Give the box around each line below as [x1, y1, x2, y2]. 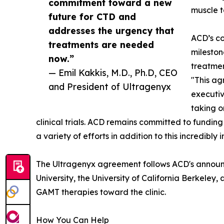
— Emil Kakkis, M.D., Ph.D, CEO [48, 66, 177, 78]
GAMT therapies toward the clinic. [36, 186, 166, 197]
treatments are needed [48, 38, 154, 50]
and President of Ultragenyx [48, 80, 171, 92]
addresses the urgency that [48, 24, 174, 36]
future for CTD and [48, 10, 136, 22]
